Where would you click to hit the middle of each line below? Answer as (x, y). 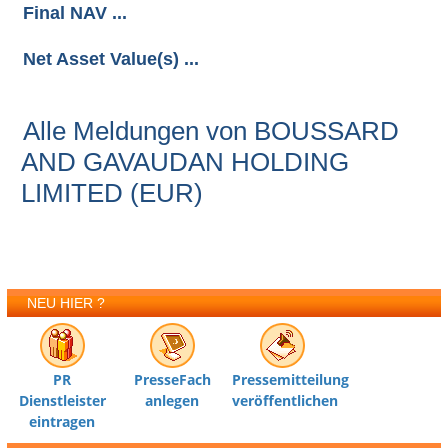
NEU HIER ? (66, 303)
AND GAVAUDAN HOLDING (185, 162)
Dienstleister (62, 401)
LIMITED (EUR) (112, 193)
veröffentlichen (285, 401)
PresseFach (172, 380)
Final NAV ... (75, 13)
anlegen (172, 401)
